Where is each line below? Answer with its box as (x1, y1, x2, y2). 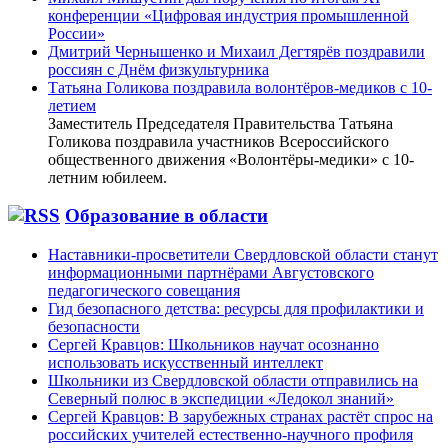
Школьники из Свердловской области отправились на (48, 372, 418, 390)
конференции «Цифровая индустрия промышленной (48, 6, 409, 24)
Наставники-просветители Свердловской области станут (48, 246, 438, 264)
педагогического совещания (48, 282, 240, 300)
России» (48, 24, 105, 42)
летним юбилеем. (48, 168, 167, 186)
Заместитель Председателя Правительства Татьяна (48, 114, 393, 132)
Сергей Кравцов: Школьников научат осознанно (48, 336, 379, 354)
